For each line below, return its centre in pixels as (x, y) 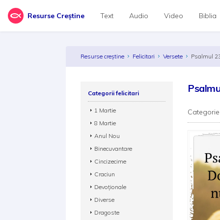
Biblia (208, 16)
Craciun (105, 174)
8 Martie (105, 123)
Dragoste (107, 212)
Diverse (105, 200)
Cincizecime (110, 161)
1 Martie (105, 110)
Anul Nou (107, 136)
